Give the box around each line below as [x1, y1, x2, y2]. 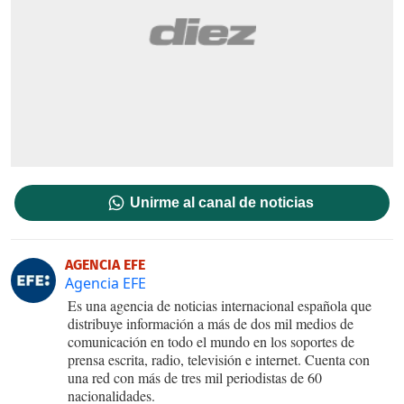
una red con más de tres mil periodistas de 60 [68, 367, 322, 387]
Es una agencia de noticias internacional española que [68, 295, 372, 315]
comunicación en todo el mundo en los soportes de [68, 331, 354, 351]
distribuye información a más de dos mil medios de [68, 313, 353, 333]
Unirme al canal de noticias [130, 194, 315, 210]
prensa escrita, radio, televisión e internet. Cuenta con [68, 349, 370, 369]
